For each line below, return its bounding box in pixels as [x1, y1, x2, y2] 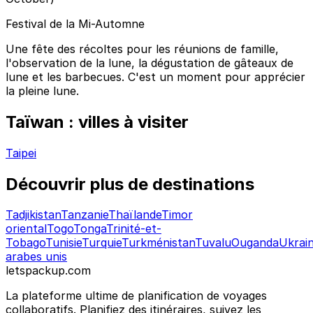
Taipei [6, 145, 36, 160]
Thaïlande [108, 208, 161, 222]
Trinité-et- [106, 221, 161, 236]
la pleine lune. [6, 83, 79, 98]
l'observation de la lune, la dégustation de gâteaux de [6, 55, 293, 70]
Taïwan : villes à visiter [6, 111, 189, 132]
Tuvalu [195, 235, 231, 250]
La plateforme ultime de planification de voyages [6, 289, 267, 303]
